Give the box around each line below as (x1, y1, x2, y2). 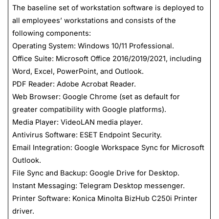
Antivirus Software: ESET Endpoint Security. (12, 130, 162, 139)
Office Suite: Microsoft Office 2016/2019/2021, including (12, 54, 201, 63)
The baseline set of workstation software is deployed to (12, 3, 204, 12)
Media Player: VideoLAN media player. (12, 117, 143, 127)
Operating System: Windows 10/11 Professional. (12, 41, 174, 50)
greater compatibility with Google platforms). (12, 105, 166, 114)
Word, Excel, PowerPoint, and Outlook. (12, 66, 144, 76)
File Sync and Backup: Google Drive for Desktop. (12, 168, 179, 177)
